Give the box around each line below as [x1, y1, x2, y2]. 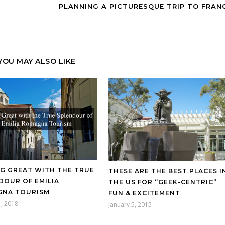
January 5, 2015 [108, 200, 152, 209]
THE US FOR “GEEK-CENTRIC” [108, 178, 217, 186]
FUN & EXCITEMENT [108, 189, 180, 197]
